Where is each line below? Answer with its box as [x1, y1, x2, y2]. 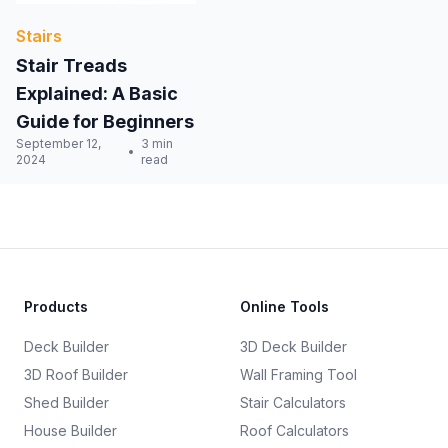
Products [24, 298, 88, 316]
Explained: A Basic [16, 83, 178, 105]
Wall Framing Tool [240, 366, 357, 384]
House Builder [24, 422, 117, 440]
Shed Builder [24, 394, 109, 412]
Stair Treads [16, 55, 127, 77]
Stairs [16, 26, 62, 47]
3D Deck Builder [240, 338, 347, 356]
